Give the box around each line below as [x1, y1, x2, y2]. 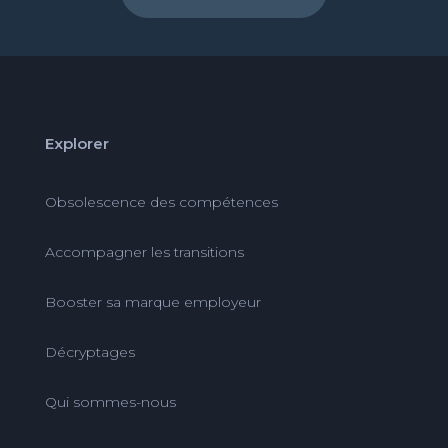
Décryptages [44, 342, 135, 361]
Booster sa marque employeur [44, 292, 261, 311]
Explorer [44, 133, 109, 153]
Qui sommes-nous [44, 392, 176, 411]
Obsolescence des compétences [44, 192, 278, 211]
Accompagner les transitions [44, 242, 244, 261]
